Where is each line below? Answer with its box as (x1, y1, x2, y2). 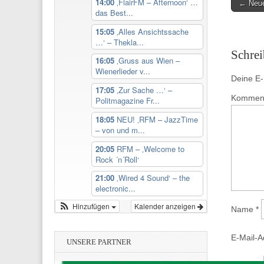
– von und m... (95, 124, 145, 136)
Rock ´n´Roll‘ (95, 153, 139, 165)
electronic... (95, 183, 136, 194)
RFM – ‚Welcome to (116, 143, 184, 154)
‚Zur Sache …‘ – (116, 84, 172, 96)
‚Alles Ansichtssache (116, 25, 189, 37)
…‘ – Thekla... (95, 36, 144, 48)
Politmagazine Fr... (95, 95, 160, 107)
